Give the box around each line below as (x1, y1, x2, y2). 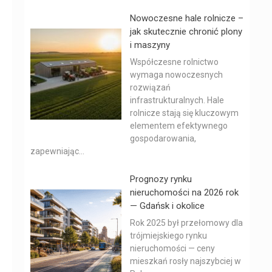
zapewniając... (30, 146, 84, 156)
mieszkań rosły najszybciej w (130, 256, 241, 266)
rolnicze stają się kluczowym (130, 108, 239, 118)
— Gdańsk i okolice (130, 200, 205, 211)
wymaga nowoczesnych (130, 70, 223, 80)
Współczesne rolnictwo (130, 57, 219, 67)
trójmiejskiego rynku (130, 231, 207, 240)
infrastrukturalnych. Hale (130, 95, 224, 105)
